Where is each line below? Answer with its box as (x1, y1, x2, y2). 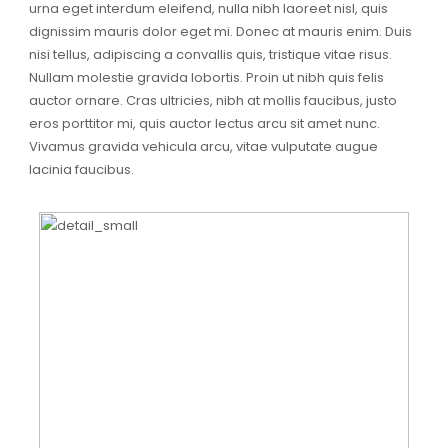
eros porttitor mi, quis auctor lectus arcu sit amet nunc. (28, 114, 380, 134)
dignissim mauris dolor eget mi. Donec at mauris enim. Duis (28, 22, 412, 42)
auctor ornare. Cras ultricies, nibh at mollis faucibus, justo (28, 91, 397, 111)
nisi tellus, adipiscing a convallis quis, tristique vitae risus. (28, 45, 392, 65)
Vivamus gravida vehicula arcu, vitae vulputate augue (28, 137, 378, 157)
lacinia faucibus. (28, 160, 134, 180)
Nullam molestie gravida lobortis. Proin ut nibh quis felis (28, 68, 384, 88)
